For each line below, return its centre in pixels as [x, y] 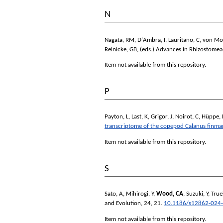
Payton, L [116, 117]
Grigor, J [162, 117]
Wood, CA [170, 194]
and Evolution [123, 204]
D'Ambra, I [151, 40]
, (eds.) [146, 49]
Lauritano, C [184, 40]
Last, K [140, 117]
